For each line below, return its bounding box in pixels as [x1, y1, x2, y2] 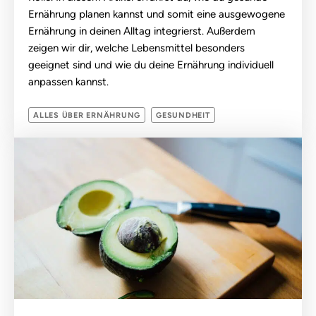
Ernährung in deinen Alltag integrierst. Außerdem [28, 25, 255, 38]
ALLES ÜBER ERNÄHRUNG [33, 111, 140, 121]
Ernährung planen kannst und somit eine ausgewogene [28, 8, 285, 21]
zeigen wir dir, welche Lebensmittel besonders [28, 42, 245, 55]
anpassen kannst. [28, 75, 109, 89]
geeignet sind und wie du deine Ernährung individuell [28, 59, 274, 72]
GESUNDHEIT [156, 111, 210, 121]
